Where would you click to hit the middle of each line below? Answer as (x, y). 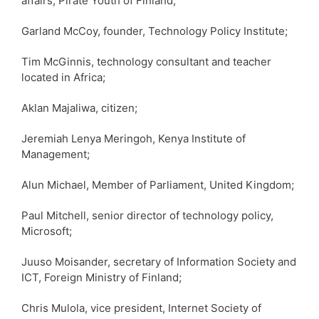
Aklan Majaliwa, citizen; (79, 108)
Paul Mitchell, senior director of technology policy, (147, 215)
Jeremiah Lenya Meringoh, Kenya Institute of (134, 138)
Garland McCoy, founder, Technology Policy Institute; (155, 31)
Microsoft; (47, 231)
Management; (56, 154)
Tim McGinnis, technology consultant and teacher (146, 61)
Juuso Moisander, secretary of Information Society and (159, 261)
